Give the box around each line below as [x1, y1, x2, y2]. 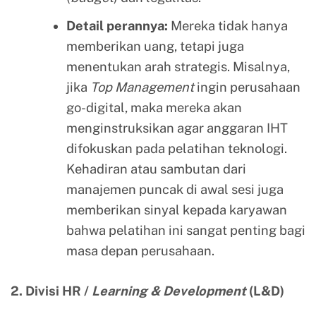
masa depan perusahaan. [66, 243, 214, 259]
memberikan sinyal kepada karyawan [66, 202, 287, 218]
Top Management [90, 80, 194, 95]
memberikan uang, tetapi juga [66, 39, 244, 54]
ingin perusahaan [193, 80, 300, 95]
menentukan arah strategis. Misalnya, [66, 59, 290, 75]
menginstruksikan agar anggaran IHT [66, 121, 288, 136]
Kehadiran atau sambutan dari [66, 162, 246, 177]
